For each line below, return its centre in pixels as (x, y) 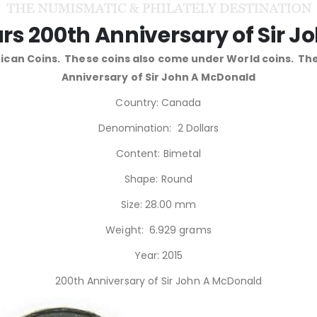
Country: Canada (158, 102)
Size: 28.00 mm (158, 204)
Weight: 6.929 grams (158, 230)
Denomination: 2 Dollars (158, 128)
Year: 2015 (158, 255)
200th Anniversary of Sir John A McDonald (158, 281)
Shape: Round (158, 179)
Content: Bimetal (158, 153)
